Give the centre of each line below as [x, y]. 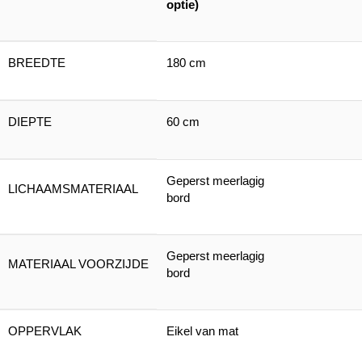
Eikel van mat [202, 331]
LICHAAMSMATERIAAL [73, 189]
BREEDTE [37, 63]
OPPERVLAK [45, 331]
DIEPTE [30, 122]
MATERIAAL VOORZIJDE [78, 264]
